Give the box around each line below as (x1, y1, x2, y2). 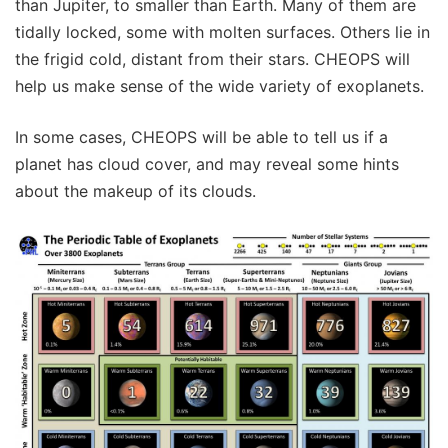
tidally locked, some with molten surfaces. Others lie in (15, 22, 430, 42)
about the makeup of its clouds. (15, 181, 256, 201)
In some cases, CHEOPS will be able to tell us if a (15, 127, 388, 147)
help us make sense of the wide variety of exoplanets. (15, 76, 424, 96)
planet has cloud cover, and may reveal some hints (15, 154, 399, 174)
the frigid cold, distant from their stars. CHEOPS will (15, 49, 410, 69)
